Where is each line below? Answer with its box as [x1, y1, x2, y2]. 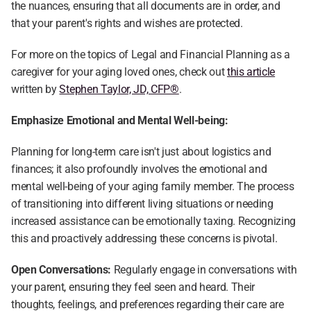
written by [11, 83, 60, 96]
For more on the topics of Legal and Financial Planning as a [11, 48, 291, 61]
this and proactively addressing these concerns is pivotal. [11, 232, 278, 245]
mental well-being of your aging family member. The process [11, 180, 294, 193]
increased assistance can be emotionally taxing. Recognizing [11, 215, 296, 228]
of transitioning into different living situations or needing [11, 197, 274, 210]
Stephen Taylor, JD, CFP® [59, 83, 179, 96]
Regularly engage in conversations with [110, 263, 297, 276]
